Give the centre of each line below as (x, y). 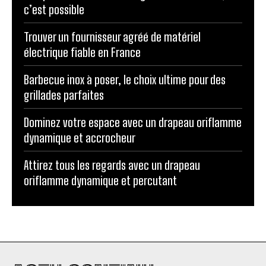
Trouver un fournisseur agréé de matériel (112, 37)
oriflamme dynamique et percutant (100, 181)
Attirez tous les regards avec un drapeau (112, 165)
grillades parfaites (64, 95)
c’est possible (54, 10)
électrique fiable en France (82, 53)
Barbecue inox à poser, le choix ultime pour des (125, 80)
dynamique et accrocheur (80, 138)
